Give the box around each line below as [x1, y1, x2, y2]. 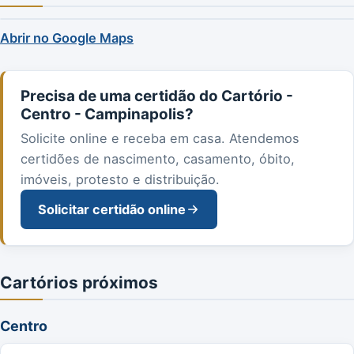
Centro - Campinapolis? [21, 104, 194, 123]
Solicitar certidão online [38, 201, 186, 217]
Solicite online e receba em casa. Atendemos [21, 130, 299, 146]
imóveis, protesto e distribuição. [21, 171, 220, 187]
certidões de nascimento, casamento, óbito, [21, 150, 295, 167]
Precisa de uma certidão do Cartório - [21, 86, 293, 105]
